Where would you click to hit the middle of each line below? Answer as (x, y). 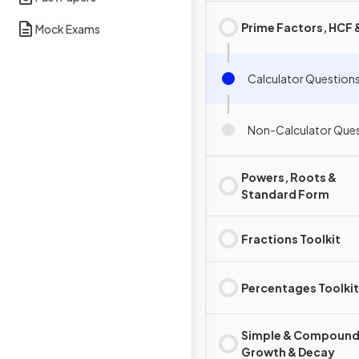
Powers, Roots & (289, 177)
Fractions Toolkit (291, 238)
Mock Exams (68, 28)
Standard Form (285, 194)
